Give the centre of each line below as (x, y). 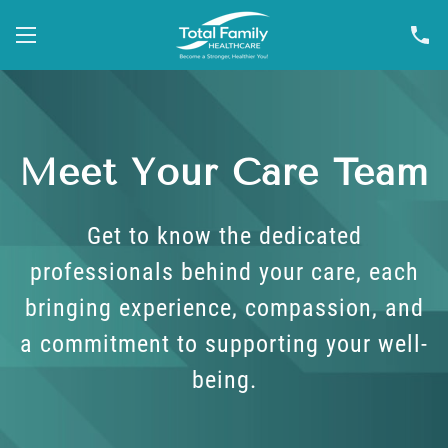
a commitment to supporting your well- (224, 344)
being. (224, 380)
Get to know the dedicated (224, 236)
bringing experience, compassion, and (224, 308)
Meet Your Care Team (224, 172)
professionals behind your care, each (224, 272)
